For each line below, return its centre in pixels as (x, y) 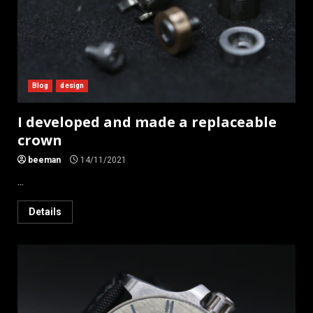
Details (45, 212)
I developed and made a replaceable (147, 122)
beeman (44, 160)
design (72, 86)
